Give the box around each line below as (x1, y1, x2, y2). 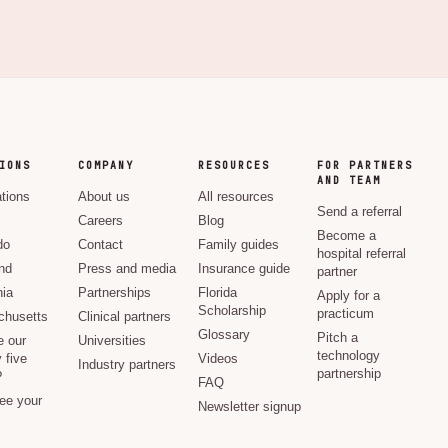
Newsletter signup (197, 400, 301, 414)
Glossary (197, 328, 250, 342)
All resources (197, 190, 274, 204)
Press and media (78, 262, 177, 276)
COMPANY (78, 159, 135, 172)
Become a (316, 229, 376, 243)
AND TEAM (316, 174, 381, 187)
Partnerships (78, 286, 152, 300)
